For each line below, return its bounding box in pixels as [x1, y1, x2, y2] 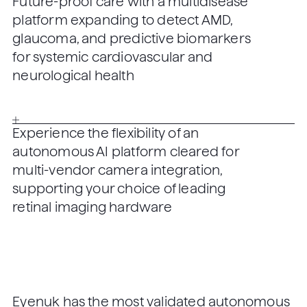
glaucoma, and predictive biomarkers [12, 31, 251, 47]
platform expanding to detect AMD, [12, 12, 233, 29]
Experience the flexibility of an [12, 125, 199, 141]
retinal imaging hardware [12, 199, 172, 215]
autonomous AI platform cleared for [12, 143, 239, 160]
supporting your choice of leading [12, 180, 226, 197]
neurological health [12, 68, 134, 84]
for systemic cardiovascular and [12, 49, 213, 66]
